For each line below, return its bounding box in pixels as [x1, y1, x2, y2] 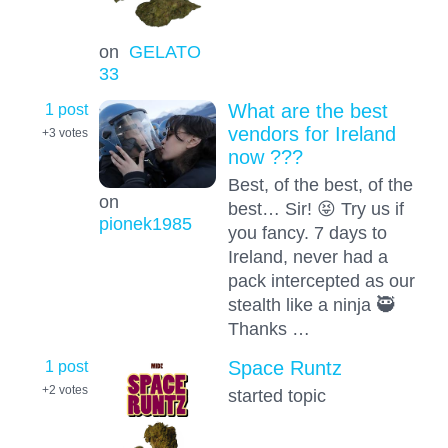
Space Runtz [227, 356, 342, 379]
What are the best [227, 100, 388, 123]
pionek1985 [98, 212, 192, 234]
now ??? [227, 146, 303, 169]
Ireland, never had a [227, 246, 388, 268]
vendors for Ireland [227, 123, 396, 146]
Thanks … [227, 318, 310, 340]
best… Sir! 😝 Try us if [227, 198, 404, 220]
